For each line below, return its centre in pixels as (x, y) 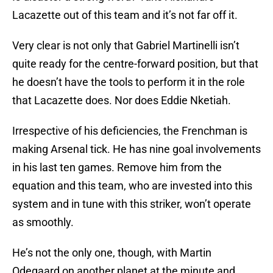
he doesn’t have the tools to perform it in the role (129, 82)
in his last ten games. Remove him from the (117, 168)
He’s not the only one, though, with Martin (112, 253)
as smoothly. (43, 222)
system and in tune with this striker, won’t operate (132, 204)
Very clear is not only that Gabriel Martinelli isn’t (126, 46)
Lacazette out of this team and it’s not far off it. (125, 15)
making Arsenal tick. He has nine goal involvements (136, 149)
